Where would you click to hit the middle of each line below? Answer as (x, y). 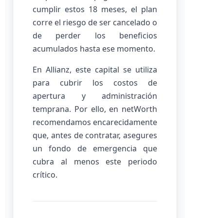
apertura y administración (95, 96)
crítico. (45, 175)
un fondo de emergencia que (95, 148)
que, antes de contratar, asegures (95, 135)
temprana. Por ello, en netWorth (95, 109)
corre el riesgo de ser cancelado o (95, 22)
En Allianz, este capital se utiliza (95, 70)
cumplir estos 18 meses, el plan (95, 9)
